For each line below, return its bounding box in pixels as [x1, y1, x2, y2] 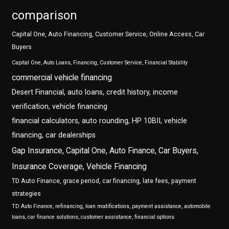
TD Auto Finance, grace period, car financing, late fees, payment [12, 177, 197, 185]
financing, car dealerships [12, 131, 96, 140]
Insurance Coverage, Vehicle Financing [12, 162, 147, 172]
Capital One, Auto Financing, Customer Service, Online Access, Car [12, 30, 205, 38]
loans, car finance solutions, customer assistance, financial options [12, 214, 175, 221]
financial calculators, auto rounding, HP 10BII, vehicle [12, 117, 188, 126]
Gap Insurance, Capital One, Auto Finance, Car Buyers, [12, 146, 199, 156]
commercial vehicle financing [12, 73, 112, 83]
